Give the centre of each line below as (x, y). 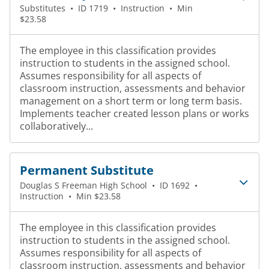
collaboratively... (56, 126)
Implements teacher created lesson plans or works (134, 113)
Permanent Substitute (87, 170)
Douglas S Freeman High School (83, 185)
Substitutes (43, 8)
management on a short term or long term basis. (131, 101)
